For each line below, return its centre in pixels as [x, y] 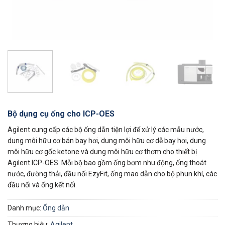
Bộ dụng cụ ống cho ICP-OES [61, 114]
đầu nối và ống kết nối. [42, 185]
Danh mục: [25, 208]
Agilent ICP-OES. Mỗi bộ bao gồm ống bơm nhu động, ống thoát [107, 162]
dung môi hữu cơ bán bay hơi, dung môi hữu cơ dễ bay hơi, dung [107, 140]
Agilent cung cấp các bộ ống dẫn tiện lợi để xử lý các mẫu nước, [106, 129]
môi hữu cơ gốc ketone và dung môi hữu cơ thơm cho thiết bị [102, 151]
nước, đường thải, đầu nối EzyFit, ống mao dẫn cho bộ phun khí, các [112, 174]
